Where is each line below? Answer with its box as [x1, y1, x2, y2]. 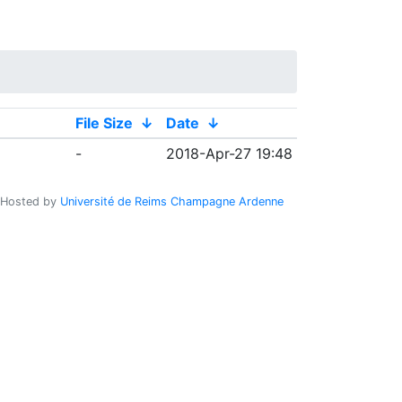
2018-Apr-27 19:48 [165, 144, 293, 162]
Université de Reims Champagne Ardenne [60, 195, 284, 208]
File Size [74, 114, 133, 132]
